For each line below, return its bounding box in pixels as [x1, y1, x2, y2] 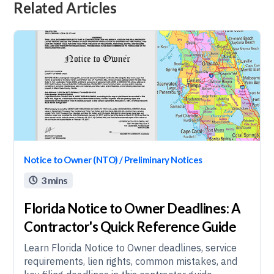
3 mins [40, 174, 68, 186]
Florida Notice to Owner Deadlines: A [24, 200, 241, 217]
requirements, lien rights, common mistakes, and [24, 255, 238, 267]
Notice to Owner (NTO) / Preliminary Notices [24, 154, 202, 165]
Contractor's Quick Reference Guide [24, 218, 237, 235]
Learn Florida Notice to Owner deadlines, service [24, 242, 237, 254]
